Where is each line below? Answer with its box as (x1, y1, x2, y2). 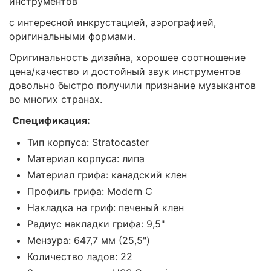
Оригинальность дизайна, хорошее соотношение (9, 51, 246, 64)
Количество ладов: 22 (27, 250, 132, 263)
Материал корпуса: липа (27, 152, 145, 165)
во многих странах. (9, 93, 102, 105)
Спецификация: (12, 114, 90, 126)
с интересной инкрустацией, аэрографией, (9, 16, 216, 28)
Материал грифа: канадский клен (27, 168, 187, 181)
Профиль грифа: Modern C (27, 184, 152, 197)
